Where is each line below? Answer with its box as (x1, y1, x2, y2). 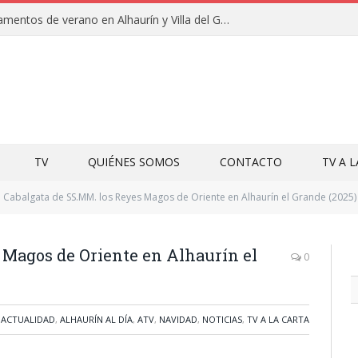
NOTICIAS (202, 313, 242, 325)
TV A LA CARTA (247, 313, 309, 325)
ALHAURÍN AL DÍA (60, 313, 133, 325)
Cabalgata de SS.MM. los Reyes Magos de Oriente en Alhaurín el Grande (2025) (3, 190, 356, 204)
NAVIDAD (159, 313, 197, 325)
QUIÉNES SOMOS (88, 154, 180, 169)
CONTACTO (220, 154, 282, 169)
